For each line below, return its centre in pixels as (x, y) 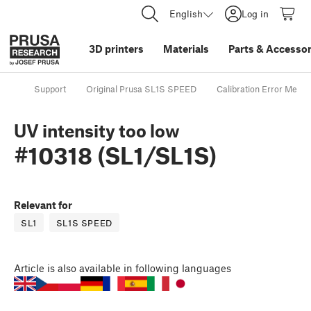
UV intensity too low (97, 131)
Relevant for (43, 205)
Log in (255, 14)
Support (50, 89)
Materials (186, 49)
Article (29, 268)
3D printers (116, 49)
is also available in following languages (139, 268)
